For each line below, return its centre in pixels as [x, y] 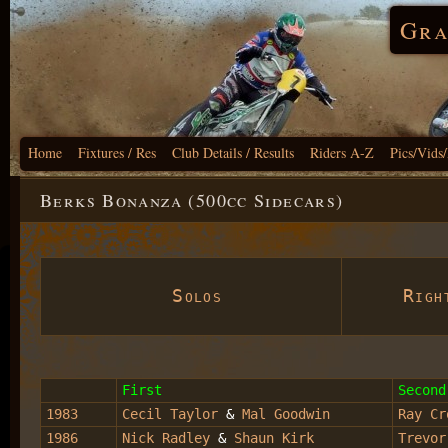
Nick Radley [166, 437]
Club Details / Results [233, 152]
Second [422, 389]
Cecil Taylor [170, 413]
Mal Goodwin [286, 413]
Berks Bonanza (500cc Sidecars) [192, 200]
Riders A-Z [342, 152]
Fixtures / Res [117, 152]
